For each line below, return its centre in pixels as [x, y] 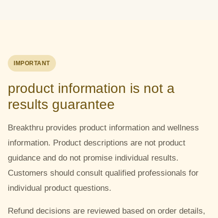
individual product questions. [60, 188]
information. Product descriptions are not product [97, 143]
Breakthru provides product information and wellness [103, 127]
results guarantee [61, 104]
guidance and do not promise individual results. [93, 158]
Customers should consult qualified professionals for [103, 173]
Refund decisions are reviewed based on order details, [107, 211]
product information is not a [91, 88]
